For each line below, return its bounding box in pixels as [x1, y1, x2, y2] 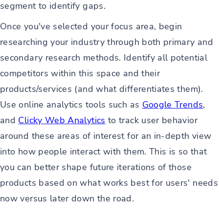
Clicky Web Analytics [18, 114, 106, 126]
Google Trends [142, 99, 203, 110]
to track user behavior [105, 114, 197, 126]
